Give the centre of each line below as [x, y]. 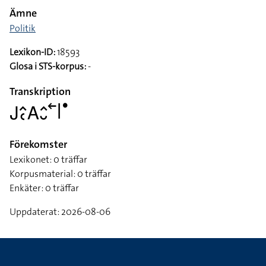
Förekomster [38, 144]
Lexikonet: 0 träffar [48, 159]
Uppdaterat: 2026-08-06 [60, 212]
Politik [23, 28]
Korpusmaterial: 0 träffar [60, 174]
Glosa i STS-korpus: [48, 66]
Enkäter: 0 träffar [44, 188]
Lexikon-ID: [32, 52]
